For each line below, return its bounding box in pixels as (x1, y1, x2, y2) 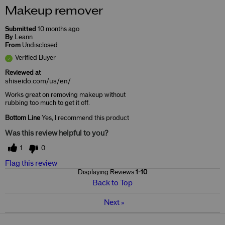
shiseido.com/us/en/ (5, 77, 71, 85)
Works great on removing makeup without (5, 91, 126, 98)
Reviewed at (5, 69, 41, 76)
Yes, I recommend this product (40, 114, 129, 122)
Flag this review (5, 159, 57, 167)
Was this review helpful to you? (5, 129, 108, 137)
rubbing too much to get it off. (5, 99, 90, 106)
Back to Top (92, 179, 133, 187)
